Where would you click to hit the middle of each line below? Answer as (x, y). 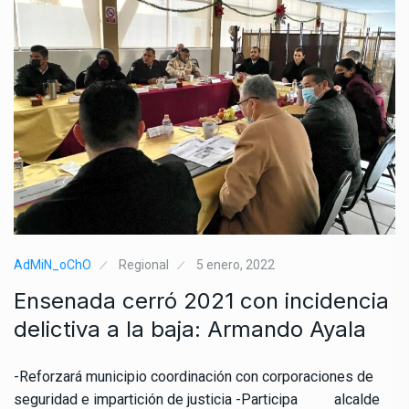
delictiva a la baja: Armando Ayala (190, 330)
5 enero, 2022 (236, 265)
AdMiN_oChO (52, 265)
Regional (144, 265)
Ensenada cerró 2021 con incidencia (201, 301)
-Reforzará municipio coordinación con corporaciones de (194, 377)
